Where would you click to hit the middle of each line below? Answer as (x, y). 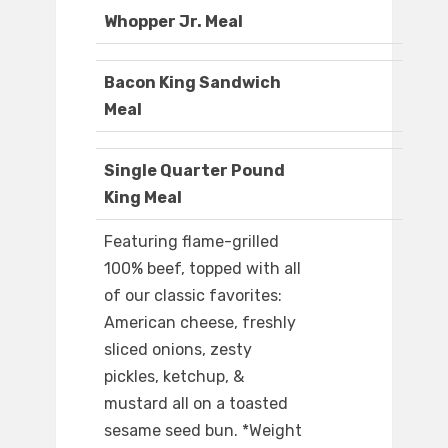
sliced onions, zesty (178, 350)
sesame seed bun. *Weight (203, 431)
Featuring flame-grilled (191, 242)
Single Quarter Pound (194, 171)
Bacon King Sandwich (192, 83)
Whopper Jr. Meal (173, 22)
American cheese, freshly (200, 323)
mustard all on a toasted (196, 404)
